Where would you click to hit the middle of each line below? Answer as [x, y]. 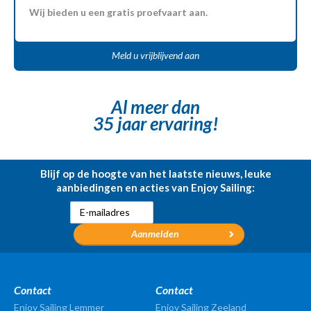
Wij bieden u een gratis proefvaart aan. [118, 12]
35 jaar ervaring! [155, 124]
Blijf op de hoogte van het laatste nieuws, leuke [155, 174]
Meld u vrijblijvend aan [155, 56]
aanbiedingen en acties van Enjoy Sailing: [155, 188]
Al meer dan [155, 107]
